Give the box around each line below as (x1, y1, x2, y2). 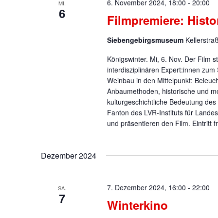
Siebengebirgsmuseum (107, 35, 185, 45)
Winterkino (107, 197, 168, 214)
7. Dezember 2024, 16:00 (107, 182, 186, 193)
